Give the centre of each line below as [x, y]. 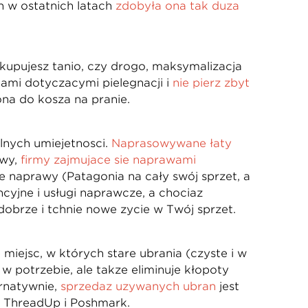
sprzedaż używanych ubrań [138, 286]
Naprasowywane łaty [171, 143]
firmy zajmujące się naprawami [108, 160]
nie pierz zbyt [211, 83]
